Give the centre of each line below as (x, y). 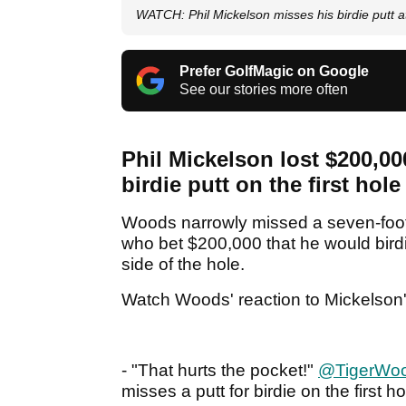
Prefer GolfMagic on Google (274, 72)
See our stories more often (264, 90)
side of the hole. (185, 265)
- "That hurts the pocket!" (220, 371)
